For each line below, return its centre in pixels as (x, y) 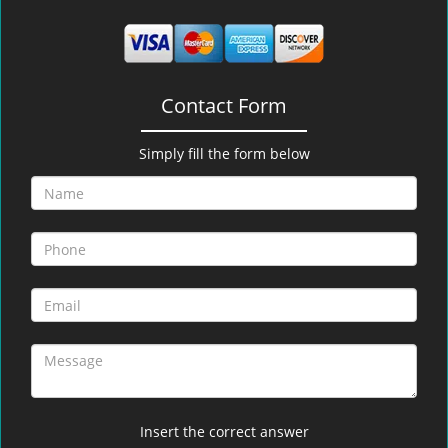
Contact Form (224, 105)
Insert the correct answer (224, 431)
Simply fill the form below (224, 153)
